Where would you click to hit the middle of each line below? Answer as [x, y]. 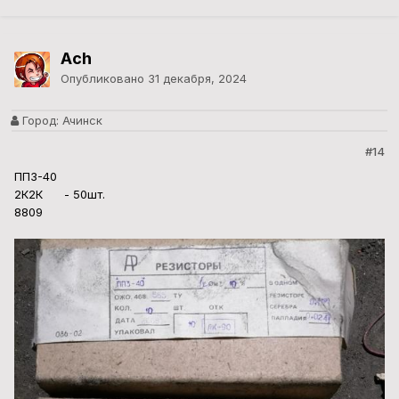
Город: [39, 121]
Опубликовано [104, 79]
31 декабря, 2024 [197, 79]
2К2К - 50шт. [60, 195]
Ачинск [81, 121]
